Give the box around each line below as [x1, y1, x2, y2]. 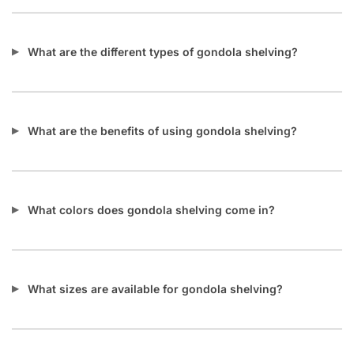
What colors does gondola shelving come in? [28, 203, 275, 217]
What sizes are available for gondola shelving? [28, 282, 283, 296]
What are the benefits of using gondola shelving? [28, 124, 297, 138]
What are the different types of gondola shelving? [28, 45, 298, 59]
